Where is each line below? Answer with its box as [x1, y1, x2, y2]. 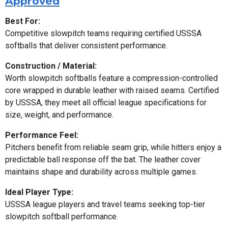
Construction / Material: [5, 61, 97, 71]
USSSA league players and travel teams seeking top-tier [5, 199, 205, 209]
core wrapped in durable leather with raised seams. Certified [5, 85, 219, 95]
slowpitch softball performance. [5, 211, 118, 221]
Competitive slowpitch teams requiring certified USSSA [5, 28, 202, 38]
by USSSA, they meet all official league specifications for [5, 97, 207, 107]
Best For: [5, 16, 40, 26]
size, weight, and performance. [5, 109, 113, 120]
